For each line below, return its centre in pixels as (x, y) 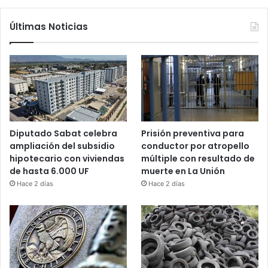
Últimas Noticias (49, 27)
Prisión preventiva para (193, 133)
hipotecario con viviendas (67, 158)
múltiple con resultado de (198, 158)
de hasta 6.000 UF (49, 171)
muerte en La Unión (183, 171)
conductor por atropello (196, 146)
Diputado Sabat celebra (63, 133)
